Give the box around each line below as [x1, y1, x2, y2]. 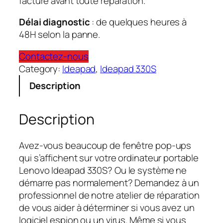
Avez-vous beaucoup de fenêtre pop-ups [19, 138, 192, 152]
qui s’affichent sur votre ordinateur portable [19, 151, 199, 164]
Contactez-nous [19, 49, 89, 63]
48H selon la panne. [19, 28, 101, 41]
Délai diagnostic [19, 15, 92, 29]
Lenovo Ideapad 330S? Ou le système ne [19, 163, 187, 177]
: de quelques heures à [92, 15, 187, 29]
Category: [19, 62, 63, 75]
